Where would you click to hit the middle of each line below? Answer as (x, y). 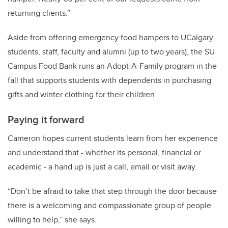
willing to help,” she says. (52, 219)
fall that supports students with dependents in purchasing (109, 80)
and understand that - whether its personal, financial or (104, 152)
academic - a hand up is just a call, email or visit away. (102, 166)
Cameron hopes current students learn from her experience (113, 138)
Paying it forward (46, 119)
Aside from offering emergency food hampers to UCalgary (110, 37)
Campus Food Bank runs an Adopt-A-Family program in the (112, 66)
